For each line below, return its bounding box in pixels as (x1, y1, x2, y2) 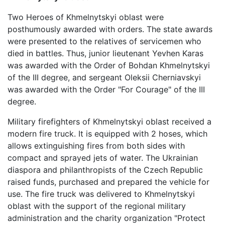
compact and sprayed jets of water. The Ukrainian (8, 153, 198, 163)
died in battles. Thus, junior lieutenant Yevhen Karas (8, 48, 203, 58)
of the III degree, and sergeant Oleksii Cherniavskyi (8, 72, 201, 82)
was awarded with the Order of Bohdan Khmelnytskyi (8, 60, 210, 70)
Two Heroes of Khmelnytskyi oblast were (8, 12, 164, 22)
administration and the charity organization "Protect (8, 213, 205, 223)
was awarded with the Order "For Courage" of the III (8, 84, 205, 94)
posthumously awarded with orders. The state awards (8, 24, 212, 34)
